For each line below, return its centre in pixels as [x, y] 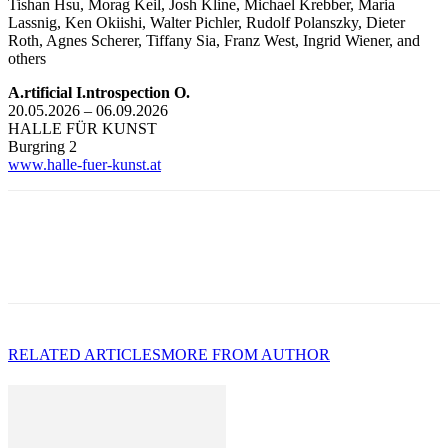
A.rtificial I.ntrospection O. [99, 92]
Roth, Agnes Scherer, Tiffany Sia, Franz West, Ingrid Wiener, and [214, 40]
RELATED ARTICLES [84, 354]
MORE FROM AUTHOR [245, 354]
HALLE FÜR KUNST [82, 128]
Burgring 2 [42, 146]
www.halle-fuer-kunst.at [84, 164]
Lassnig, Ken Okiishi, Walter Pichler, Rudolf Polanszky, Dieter [206, 22]
